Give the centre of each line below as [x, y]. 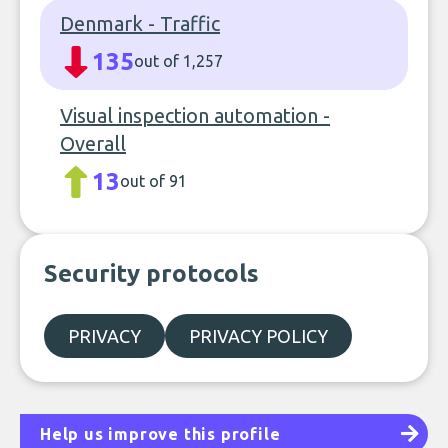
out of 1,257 [178, 61]
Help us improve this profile [160, 434]
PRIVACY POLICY [258, 336]
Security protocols [151, 273]
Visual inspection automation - [195, 115]
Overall [93, 143]
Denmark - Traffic [140, 23]
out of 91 [153, 181]
